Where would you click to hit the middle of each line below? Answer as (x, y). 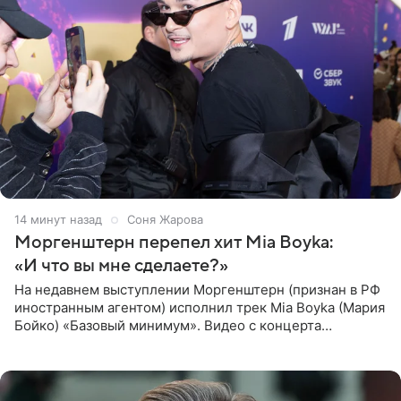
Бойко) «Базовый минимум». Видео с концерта (168, 326)
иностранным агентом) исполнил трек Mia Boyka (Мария (200, 308)
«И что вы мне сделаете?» (121, 266)
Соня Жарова (165, 220)
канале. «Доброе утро (86, 362)
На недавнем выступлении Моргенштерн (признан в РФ (197, 290)
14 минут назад (58, 220)
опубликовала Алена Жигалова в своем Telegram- (179, 344)
